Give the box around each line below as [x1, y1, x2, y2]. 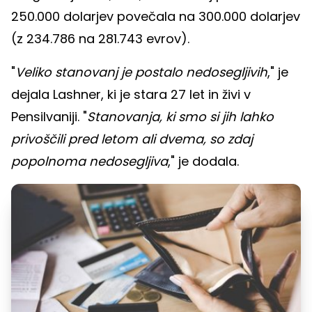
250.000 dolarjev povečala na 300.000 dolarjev [11, 8, 300, 26]
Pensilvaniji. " [11, 108, 87, 126]
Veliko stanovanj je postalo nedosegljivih [15, 63, 267, 81]
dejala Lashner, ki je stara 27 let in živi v [11, 86, 251, 104]
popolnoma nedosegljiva [11, 153, 168, 171]
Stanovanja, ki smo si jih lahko [87, 108, 274, 126]
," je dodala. [168, 153, 242, 171]
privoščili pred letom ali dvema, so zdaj [11, 130, 253, 148]
